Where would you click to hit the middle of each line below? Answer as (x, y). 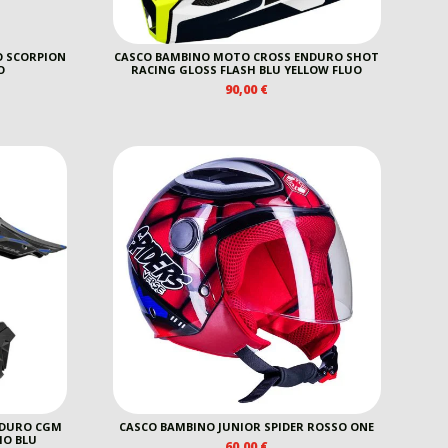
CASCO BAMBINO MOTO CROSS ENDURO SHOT (247, 56)
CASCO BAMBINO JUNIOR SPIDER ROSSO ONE (247, 426)
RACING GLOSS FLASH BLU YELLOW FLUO (247, 69)
